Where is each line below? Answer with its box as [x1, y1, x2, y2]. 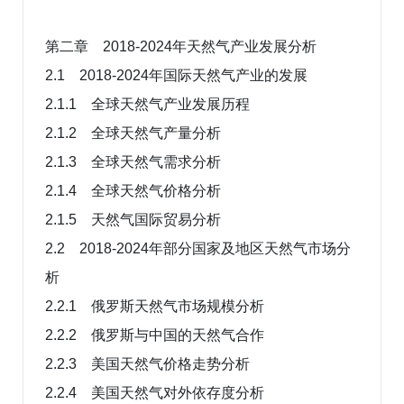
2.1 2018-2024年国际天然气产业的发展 [45, 67, 308, 83]
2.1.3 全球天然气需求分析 [45, 153, 221, 170]
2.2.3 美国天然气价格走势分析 [45, 355, 250, 372]
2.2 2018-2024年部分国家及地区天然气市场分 [45, 240, 351, 256]
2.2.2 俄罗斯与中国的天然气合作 [45, 326, 264, 343]
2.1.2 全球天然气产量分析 [45, 124, 221, 141]
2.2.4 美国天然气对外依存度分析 [45, 384, 264, 400]
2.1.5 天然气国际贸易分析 [45, 211, 221, 227]
